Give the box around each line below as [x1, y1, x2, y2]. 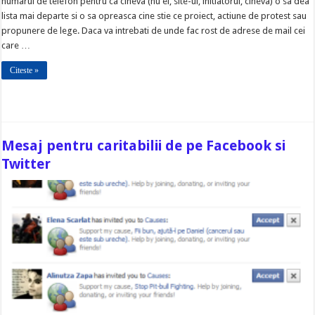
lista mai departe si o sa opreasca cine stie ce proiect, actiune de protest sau [1, 11, 307, 22]
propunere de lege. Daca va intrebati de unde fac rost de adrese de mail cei [1, 25, 306, 37]
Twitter [1, 155, 51, 173]
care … [1, 40, 31, 51]
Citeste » [10, 65, 39, 76]
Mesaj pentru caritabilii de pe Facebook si [1, 137, 286, 155]
